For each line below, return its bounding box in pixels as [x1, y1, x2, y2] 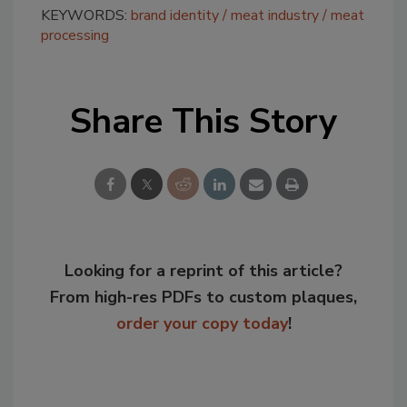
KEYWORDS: [41, 5, 131, 26]
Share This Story [70, 98, 337, 145]
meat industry [231, 5, 319, 26]
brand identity [131, 5, 219, 26]
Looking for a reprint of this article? [65, 260, 342, 283]
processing [41, 25, 109, 46]
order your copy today [115, 313, 288, 335]
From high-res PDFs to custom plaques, [50, 286, 357, 309]
